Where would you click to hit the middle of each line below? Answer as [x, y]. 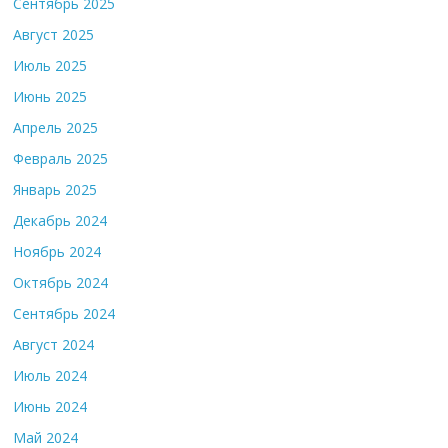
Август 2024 [54, 344]
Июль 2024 [50, 375]
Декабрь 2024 [60, 220]
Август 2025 [54, 34]
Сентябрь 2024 [64, 313]
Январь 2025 [55, 189]
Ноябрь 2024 [57, 251]
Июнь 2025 [50, 96]
